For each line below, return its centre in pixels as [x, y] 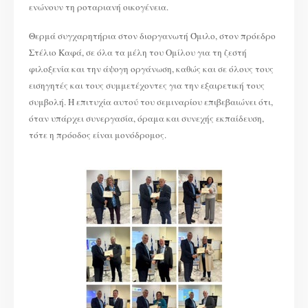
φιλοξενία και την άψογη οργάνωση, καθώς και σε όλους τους [152, 69]
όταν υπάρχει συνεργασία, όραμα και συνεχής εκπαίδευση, [147, 119]
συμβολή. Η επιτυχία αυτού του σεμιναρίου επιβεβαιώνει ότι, [151, 102]
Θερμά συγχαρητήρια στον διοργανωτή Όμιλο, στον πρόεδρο [153, 36]
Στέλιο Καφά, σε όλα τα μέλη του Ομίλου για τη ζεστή [138, 53]
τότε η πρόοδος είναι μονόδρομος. [98, 135]
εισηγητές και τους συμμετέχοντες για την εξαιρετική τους [147, 86]
